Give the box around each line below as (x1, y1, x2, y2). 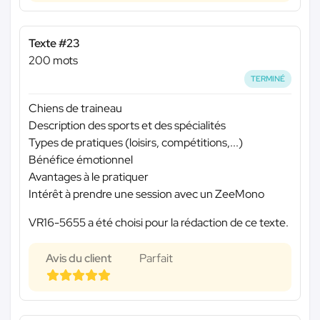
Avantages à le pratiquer (29, 169, 149, 184)
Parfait (139, 250, 173, 266)
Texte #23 (29, 36, 80, 51)
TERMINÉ (251, 74, 286, 84)
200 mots (29, 53, 78, 69)
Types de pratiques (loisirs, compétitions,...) (29, 134, 243, 150)
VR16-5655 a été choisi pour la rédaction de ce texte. (29, 214, 289, 230)
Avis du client (46, 250, 111, 266)
